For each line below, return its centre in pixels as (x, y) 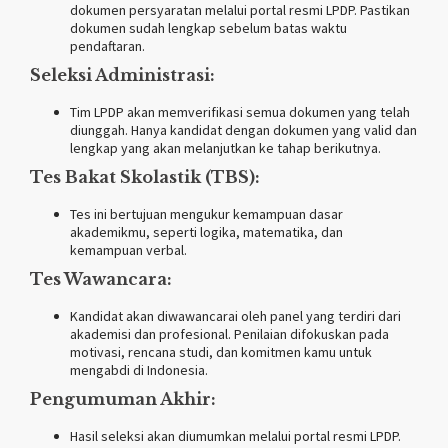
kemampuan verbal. (128, 250)
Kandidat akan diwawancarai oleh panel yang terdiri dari (235, 316)
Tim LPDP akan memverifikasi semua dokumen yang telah (240, 112)
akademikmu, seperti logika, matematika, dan (206, 232)
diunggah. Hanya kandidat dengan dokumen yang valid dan (243, 130)
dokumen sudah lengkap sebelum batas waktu (208, 28)
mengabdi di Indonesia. (139, 370)
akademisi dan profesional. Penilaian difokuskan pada (229, 334)
